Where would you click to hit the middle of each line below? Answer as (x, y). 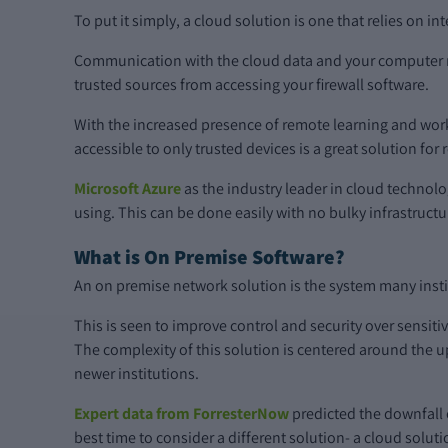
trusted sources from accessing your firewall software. (251, 84)
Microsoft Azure (127, 188)
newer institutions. (136, 373)
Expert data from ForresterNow (181, 413)
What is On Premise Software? (209, 256)
